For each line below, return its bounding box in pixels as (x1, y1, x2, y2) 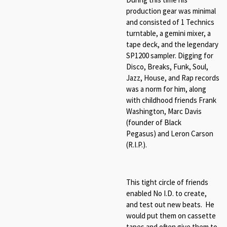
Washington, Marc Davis (126, 106, 202, 116)
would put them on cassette (126, 210, 216, 220)
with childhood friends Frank (126, 95, 216, 105)
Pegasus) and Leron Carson (126, 128, 213, 138)
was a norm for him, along (126, 84, 206, 94)
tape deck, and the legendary (126, 39, 218, 49)
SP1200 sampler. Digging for (126, 50, 213, 60)
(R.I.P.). (126, 139, 147, 149)
